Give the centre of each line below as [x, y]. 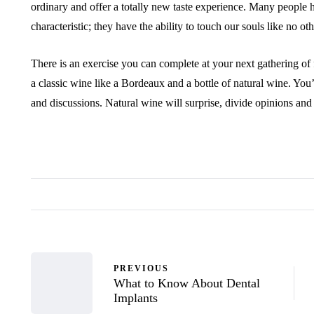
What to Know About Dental [187, 283]
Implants [136, 298]
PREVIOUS [141, 268]
